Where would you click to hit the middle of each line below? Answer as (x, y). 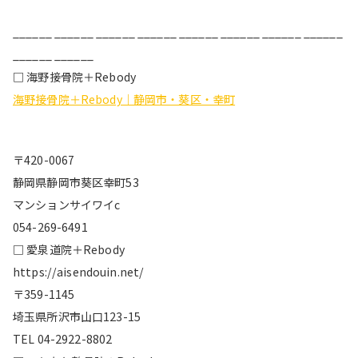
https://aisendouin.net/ (79, 271)
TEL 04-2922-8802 (63, 338)
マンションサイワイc (67, 204)
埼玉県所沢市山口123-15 (77, 316)
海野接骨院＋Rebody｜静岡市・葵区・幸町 (124, 99)
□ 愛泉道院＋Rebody (69, 249)
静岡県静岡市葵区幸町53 (76, 182)
